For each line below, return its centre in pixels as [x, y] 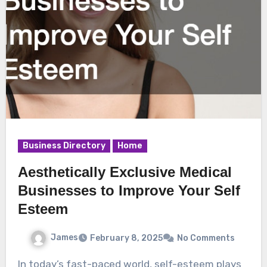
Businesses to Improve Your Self [129, 191]
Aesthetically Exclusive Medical [125, 172]
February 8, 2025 [126, 238]
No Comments [206, 238]
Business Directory [64, 146]
